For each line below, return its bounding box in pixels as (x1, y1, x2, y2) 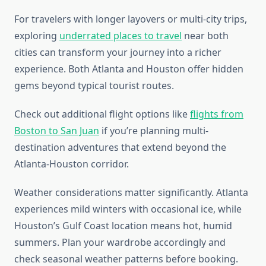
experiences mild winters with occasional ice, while (14, 202, 242, 216)
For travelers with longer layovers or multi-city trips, (14, 12, 247, 26)
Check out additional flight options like (14, 107, 190, 121)
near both (182, 29, 229, 43)
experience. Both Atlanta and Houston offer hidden (14, 62, 243, 76)
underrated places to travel (59, 29, 182, 43)
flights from (190, 107, 243, 121)
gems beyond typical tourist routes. (14, 79, 174, 93)
